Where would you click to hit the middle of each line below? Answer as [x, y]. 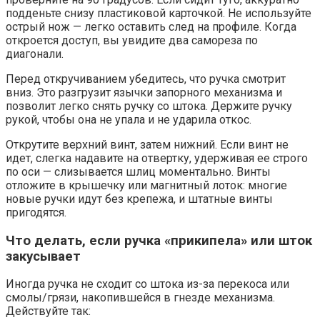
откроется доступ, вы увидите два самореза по [132, 41]
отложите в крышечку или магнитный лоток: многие [146, 186]
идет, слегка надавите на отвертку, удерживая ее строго [157, 159]
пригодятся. [36, 213]
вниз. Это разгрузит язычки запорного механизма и [144, 93]
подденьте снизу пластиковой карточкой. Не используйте [159, 14]
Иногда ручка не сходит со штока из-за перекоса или [147, 284]
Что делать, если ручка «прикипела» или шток [159, 240]
